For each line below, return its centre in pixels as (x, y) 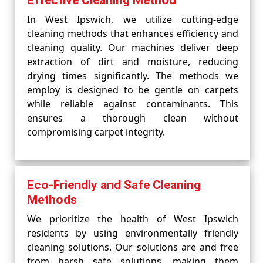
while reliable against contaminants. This (133, 104)
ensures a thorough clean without (133, 118)
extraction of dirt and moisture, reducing (133, 62)
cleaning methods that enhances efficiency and (133, 33)
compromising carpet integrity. (96, 132)
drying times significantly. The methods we (133, 76)
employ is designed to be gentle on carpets (133, 90)
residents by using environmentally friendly (133, 233)
